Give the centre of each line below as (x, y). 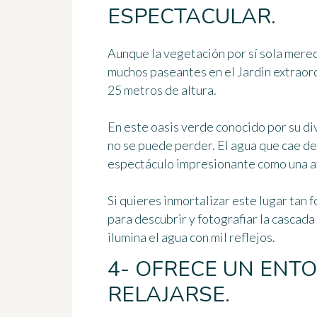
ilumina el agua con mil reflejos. (191, 237)
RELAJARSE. (169, 295)
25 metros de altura (161, 90)
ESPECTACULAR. (192, 17)
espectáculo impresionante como (198, 164)
